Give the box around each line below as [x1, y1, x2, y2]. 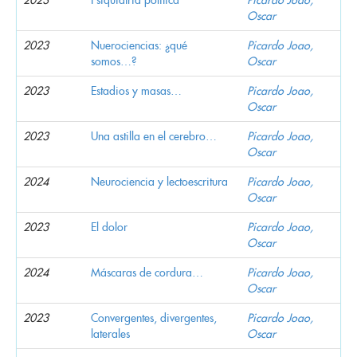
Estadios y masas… [91, 83, 182, 98]
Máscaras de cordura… [91, 265, 203, 280]
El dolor [91, 219, 127, 234]
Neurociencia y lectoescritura [91, 174, 228, 189]
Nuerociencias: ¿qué [91, 37, 187, 53]
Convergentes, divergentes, [91, 310, 217, 325]
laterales [91, 326, 130, 341]
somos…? [91, 53, 136, 69]
